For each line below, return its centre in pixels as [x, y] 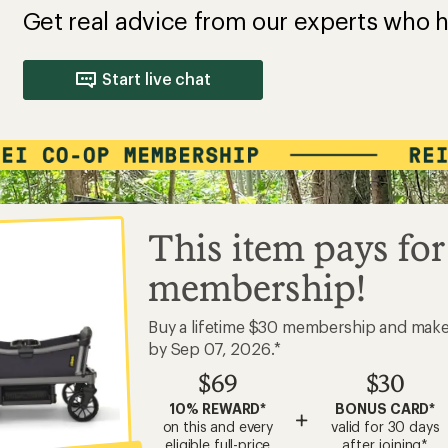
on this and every [217, 426]
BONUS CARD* [385, 408]
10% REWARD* [218, 408]
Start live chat [157, 78]
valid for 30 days [385, 426]
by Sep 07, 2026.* [215, 348]
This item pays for [296, 247]
